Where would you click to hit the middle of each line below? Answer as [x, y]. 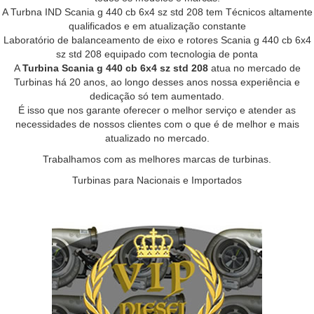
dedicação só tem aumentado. [157, 96]
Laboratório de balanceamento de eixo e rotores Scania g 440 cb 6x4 [157, 40]
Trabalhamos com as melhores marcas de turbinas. [157, 159]
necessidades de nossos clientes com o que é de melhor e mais [157, 124]
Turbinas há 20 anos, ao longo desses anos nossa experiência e [157, 82]
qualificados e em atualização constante [157, 26]
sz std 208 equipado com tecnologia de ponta [157, 54]
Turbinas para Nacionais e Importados [157, 180]
